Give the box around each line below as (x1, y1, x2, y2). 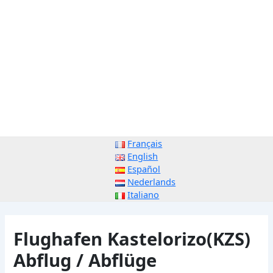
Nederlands (127, 175, 176, 188)
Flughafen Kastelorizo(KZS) (13, 226, 251, 251)
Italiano (127, 188, 160, 201)
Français (127, 137, 163, 150)
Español (127, 163, 161, 175)
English (127, 150, 158, 163)
